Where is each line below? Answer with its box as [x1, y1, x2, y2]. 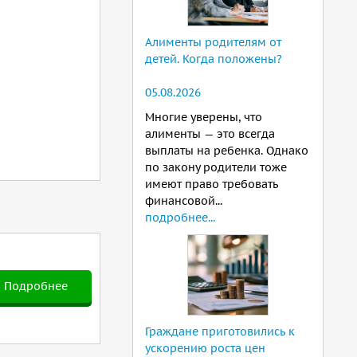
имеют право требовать [145, 177, 278, 191]
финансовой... [145, 194, 222, 208]
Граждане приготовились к [145, 324, 295, 339]
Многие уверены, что [145, 110, 262, 124]
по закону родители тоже [145, 160, 287, 175]
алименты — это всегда [145, 127, 275, 141]
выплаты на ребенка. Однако [145, 143, 308, 158]
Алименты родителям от [145, 35, 281, 49]
